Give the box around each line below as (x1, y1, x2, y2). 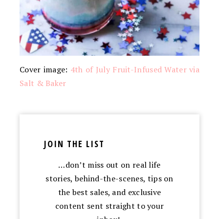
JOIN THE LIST (44, 138, 105, 150)
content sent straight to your (55, 200, 164, 212)
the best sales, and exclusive (58, 187, 161, 198)
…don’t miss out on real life (58, 159, 161, 171)
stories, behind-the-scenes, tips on (45, 173, 174, 184)
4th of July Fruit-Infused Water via (70, 64, 199, 75)
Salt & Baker (20, 78, 66, 89)
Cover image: (20, 64, 70, 75)
